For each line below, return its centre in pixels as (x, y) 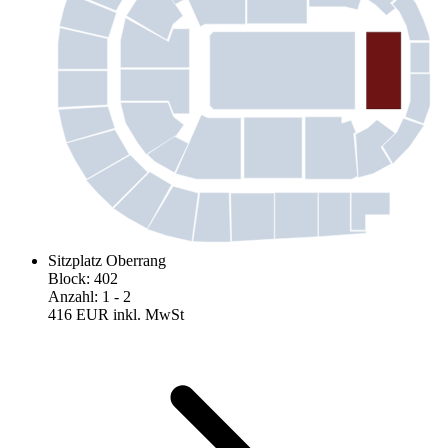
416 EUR (78, 315)
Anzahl (71, 297)
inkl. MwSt (148, 315)
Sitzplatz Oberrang (107, 261)
